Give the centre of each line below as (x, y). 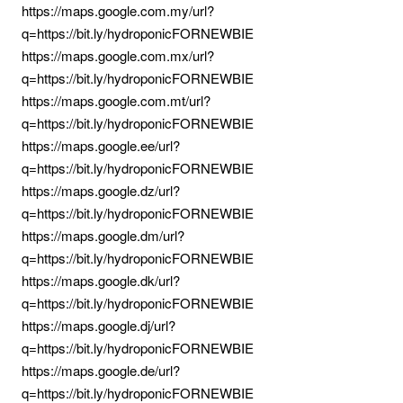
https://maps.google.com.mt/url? (116, 100)
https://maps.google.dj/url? (99, 325)
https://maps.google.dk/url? (101, 280)
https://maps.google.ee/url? (101, 145)
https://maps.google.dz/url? (101, 190)
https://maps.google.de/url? (101, 370)
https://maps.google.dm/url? (103, 235)
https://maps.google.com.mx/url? (118, 55)
